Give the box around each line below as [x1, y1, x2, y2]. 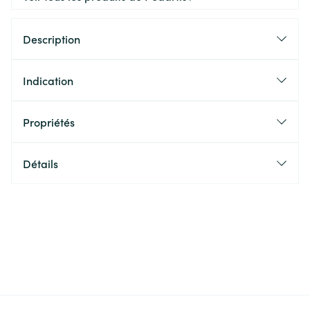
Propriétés [23, 114, 75, 129]
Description [23, 31, 80, 46]
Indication [23, 73, 73, 88]
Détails [23, 156, 58, 171]
